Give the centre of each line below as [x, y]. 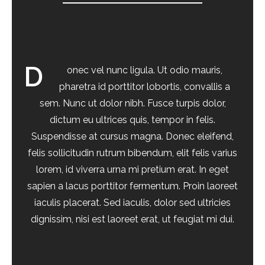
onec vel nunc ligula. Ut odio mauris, [145, 70]
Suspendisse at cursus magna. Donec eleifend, [132, 136]
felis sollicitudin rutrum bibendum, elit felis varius [132, 153]
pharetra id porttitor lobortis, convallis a [145, 87]
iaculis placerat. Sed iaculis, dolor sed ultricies [132, 203]
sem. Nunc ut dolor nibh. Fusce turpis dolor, [132, 103]
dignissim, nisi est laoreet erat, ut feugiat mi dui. [132, 219]
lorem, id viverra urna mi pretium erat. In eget [132, 169]
